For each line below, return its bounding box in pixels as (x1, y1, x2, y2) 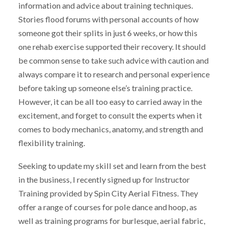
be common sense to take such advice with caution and (18, 55, 209, 65)
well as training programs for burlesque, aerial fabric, (18, 215, 205, 225)
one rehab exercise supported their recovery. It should (18, 41, 206, 51)
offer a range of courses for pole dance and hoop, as (18, 202, 197, 212)
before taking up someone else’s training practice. (18, 82, 192, 93)
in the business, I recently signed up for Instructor (18, 174, 190, 184)
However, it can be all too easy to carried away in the (18, 96, 202, 106)
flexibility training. (18, 137, 85, 148)
